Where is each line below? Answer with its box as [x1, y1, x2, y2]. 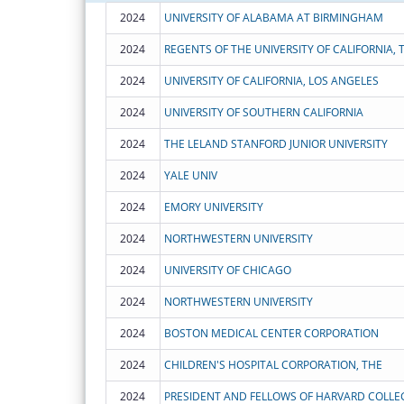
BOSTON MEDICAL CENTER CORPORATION [163, 325, 379, 341]
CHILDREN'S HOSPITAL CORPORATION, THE [163, 356, 382, 372]
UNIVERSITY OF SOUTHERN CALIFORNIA [163, 104, 363, 120]
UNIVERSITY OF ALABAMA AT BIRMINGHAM [163, 9, 383, 25]
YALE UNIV [163, 167, 217, 183]
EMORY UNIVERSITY [163, 198, 263, 215]
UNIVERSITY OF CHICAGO [163, 262, 291, 278]
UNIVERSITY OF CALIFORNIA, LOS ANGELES [163, 72, 379, 88]
